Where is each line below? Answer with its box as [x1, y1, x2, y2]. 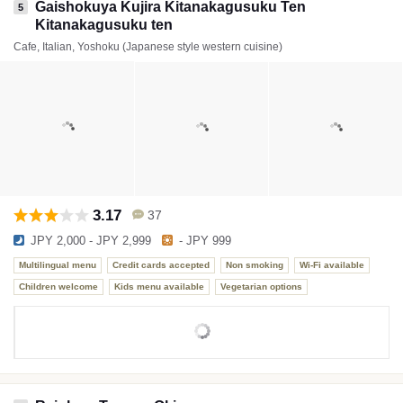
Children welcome [19, 282, 98, 292]
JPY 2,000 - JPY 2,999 [31, 233, 151, 247]
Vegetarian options [220, 282, 302, 292]
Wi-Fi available [300, 260, 364, 271]
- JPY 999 [179, 233, 231, 247]
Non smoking [226, 260, 283, 271]
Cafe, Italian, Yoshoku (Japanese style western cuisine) [13, 40, 282, 53]
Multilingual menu [19, 260, 96, 271]
